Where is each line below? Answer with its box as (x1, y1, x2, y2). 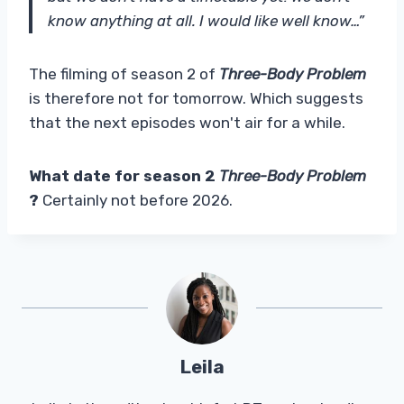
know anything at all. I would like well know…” (48, 11, 364, 30)
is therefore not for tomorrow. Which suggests (29, 88, 363, 107)
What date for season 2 (29, 166, 219, 185)
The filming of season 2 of (29, 64, 219, 83)
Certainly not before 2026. (39, 190, 233, 209)
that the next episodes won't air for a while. (29, 113, 345, 132)
